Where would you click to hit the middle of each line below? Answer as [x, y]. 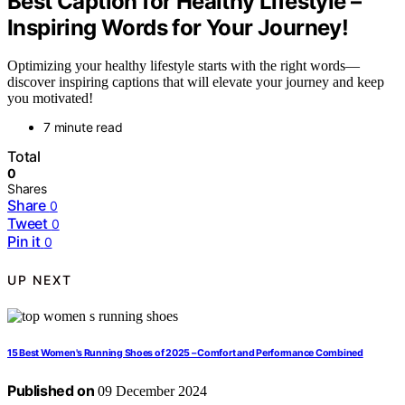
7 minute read [83, 127]
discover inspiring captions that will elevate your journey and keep [196, 82]
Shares [27, 189]
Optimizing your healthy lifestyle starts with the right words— [184, 66]
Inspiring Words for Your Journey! [178, 27]
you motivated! [50, 99]
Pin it [24, 242]
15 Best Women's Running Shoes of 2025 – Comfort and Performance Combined [185, 353]
